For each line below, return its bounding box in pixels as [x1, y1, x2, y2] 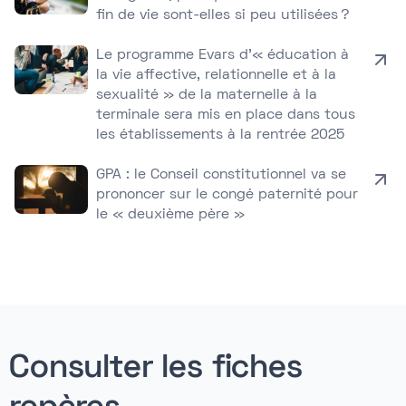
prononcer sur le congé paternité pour [96, 188, 359, 201]
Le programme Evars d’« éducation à [96, 49, 350, 62]
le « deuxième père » [96, 208, 246, 221]
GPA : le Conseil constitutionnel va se [96, 169, 347, 181]
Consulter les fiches [9, 354, 303, 384]
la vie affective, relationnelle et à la [96, 69, 337, 82]
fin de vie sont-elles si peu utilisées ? [96, 9, 351, 22]
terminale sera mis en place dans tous [96, 109, 356, 121]
